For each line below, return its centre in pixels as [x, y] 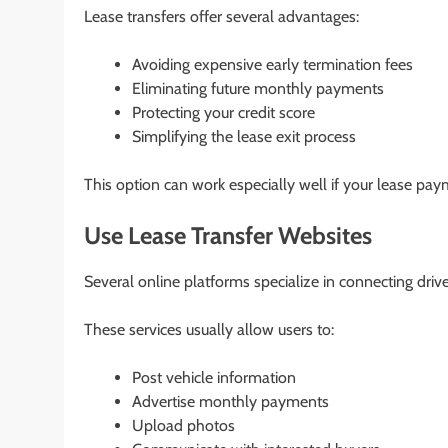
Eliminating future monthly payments [258, 89]
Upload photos [183, 426]
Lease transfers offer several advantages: [221, 17]
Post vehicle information [214, 378]
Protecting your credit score [223, 113]
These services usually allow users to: [209, 330]
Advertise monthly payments [230, 402]
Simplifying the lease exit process [244, 137]
